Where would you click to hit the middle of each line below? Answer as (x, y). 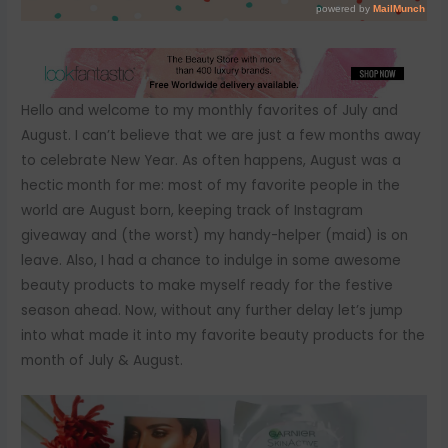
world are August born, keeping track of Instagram (192, 211)
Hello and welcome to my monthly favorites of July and (210, 111)
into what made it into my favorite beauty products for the (223, 336)
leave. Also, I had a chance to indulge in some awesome (211, 261)
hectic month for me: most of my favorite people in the (211, 186)
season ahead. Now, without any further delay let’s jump (212, 311)
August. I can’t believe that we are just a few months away (221, 136)
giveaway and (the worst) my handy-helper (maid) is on (215, 236)
